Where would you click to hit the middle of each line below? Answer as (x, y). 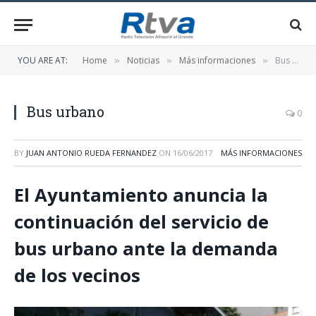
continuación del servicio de (141, 221)
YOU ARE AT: (43, 60)
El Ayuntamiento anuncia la (141, 195)
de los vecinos (77, 275)
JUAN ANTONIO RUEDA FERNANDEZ (91, 153)
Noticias (143, 60)
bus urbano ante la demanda (146, 248)
